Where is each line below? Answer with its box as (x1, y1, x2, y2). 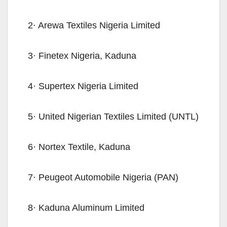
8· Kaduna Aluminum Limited (28, 203, 144, 213)
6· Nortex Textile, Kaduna (28, 142, 130, 153)
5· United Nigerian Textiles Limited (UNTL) (28, 111, 199, 122)
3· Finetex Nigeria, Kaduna (28, 51, 136, 61)
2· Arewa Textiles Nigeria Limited (28, 20, 160, 31)
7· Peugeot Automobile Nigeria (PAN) (28, 172, 178, 183)
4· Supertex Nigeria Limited (28, 81, 138, 92)
